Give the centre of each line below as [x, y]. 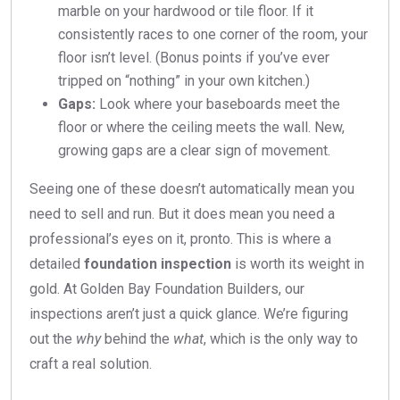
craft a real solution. [91, 363]
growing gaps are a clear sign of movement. [194, 150]
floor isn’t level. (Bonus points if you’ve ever [194, 57]
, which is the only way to [281, 338]
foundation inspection [158, 263]
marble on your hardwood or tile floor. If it [186, 11]
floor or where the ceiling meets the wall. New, [201, 127]
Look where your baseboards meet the [218, 104]
